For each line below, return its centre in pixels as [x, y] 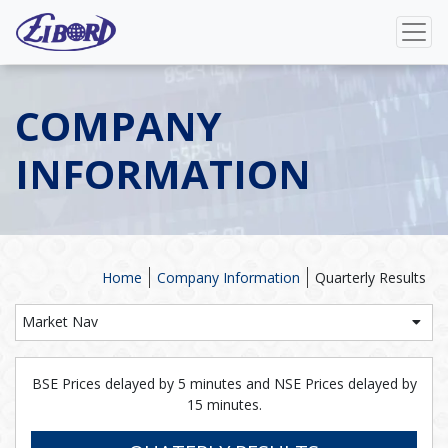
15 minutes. [224, 404]
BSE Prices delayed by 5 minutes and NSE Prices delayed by [224, 383]
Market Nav [60, 321]
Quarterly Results [370, 277]
